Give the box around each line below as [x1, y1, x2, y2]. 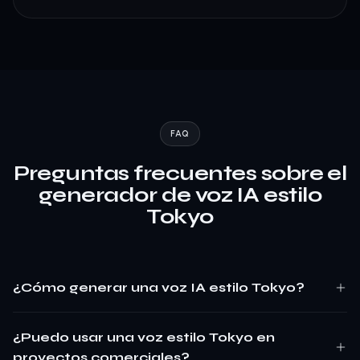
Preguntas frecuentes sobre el [13, 161, 347, 186]
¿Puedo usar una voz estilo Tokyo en [13, 329, 275, 345]
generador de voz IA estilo [38, 182, 322, 207]
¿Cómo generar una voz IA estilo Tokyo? [13, 280, 305, 295]
